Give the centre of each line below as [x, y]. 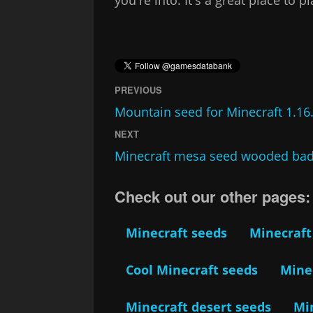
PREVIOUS [139, 90]
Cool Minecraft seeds [192, 269]
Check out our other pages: [213, 196]
